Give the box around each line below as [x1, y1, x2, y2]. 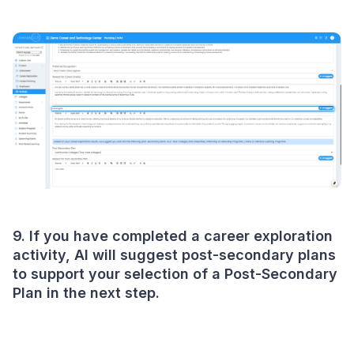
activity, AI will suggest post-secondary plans [13, 246, 336, 263]
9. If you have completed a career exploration [13, 227, 333, 244]
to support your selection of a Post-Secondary [13, 265, 337, 282]
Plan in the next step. [13, 284, 160, 301]
